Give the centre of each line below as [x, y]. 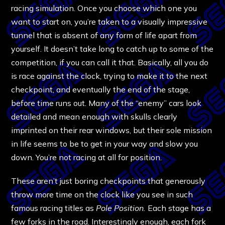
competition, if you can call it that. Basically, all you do [110, 62]
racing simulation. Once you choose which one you [104, 8]
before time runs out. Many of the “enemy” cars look [106, 103]
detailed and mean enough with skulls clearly [94, 116]
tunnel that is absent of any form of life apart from [104, 35]
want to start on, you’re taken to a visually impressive [109, 21]
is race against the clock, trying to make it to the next [109, 76]
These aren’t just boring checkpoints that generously [108, 181]
